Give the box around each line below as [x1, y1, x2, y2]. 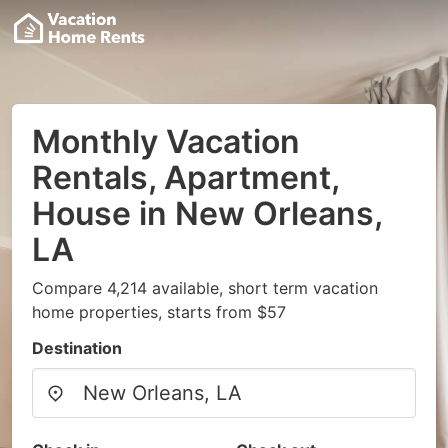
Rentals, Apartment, [32, 158, 339, 197]
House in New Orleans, [32, 194, 382, 233]
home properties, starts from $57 [32, 302, 286, 322]
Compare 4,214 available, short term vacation [32, 278, 378, 298]
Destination [32, 338, 122, 358]
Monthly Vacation [32, 122, 300, 161]
